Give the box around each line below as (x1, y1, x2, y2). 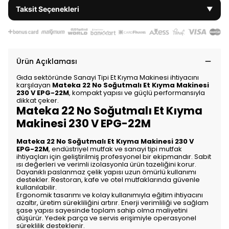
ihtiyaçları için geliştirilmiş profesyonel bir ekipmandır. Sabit (16, 152, 211, 162)
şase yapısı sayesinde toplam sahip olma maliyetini (16, 205, 188, 216)
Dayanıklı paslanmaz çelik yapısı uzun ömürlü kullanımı (16, 167, 196, 177)
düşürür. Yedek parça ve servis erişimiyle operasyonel (16, 213, 196, 223)
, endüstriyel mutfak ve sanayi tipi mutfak (49, 144, 182, 154)
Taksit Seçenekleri (16, 5, 79, 13)
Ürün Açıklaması (16, 56, 77, 67)
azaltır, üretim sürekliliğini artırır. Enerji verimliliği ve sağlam (16, 198, 209, 208)
